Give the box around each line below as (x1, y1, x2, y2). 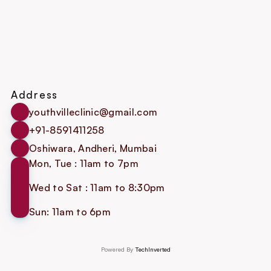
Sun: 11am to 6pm (29, 206, 111, 218)
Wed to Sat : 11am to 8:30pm (29, 181, 165, 194)
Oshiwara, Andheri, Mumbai (29, 142, 157, 154)
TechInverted (134, 246, 171, 253)
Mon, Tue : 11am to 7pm (29, 157, 139, 169)
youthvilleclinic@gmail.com (29, 106, 158, 118)
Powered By (100, 246, 135, 253)
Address (11, 88, 58, 101)
